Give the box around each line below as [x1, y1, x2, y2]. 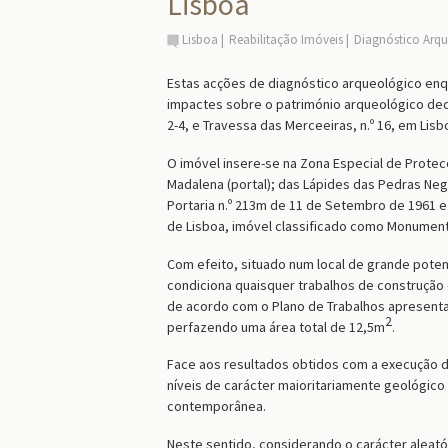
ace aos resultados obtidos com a [174, 355, 381, 374]
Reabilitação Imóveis [229, 31, 343, 48]
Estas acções [167, 74, 246, 92]
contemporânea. [167, 397, 266, 416]
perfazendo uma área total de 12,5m [167, 317, 385, 336]
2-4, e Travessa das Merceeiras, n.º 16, [167, 116, 398, 134]
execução [381, 355, 438, 374]
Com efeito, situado [167, 254, 286, 273]
